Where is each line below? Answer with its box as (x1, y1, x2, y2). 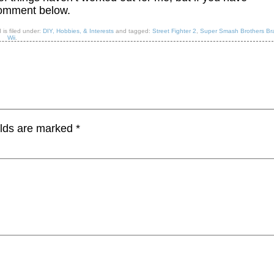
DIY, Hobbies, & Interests (43, 28, 114, 35)
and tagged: (114, 28, 153, 35)
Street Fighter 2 (152, 28, 197, 35)
